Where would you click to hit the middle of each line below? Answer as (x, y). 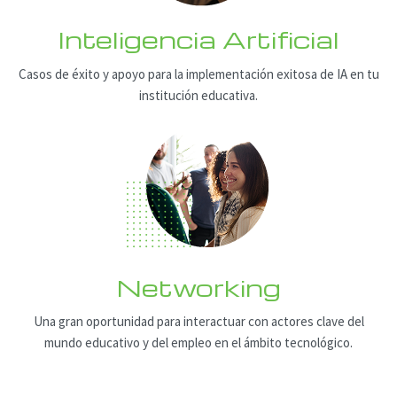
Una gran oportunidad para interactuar (139, 322)
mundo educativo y (97, 343)
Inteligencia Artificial (198, 39)
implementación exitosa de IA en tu (281, 74)
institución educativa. (198, 95)
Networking (198, 287)
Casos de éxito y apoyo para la (101, 74)
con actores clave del (304, 322)
